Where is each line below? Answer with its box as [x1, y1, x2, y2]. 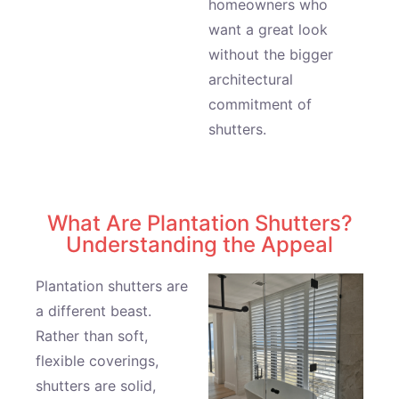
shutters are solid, [36, 377, 156, 395]
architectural [208, 70, 293, 88]
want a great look [208, 20, 328, 38]
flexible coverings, [36, 352, 159, 370]
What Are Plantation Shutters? [46, 210, 353, 236]
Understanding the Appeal [66, 232, 333, 257]
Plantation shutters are [36, 277, 188, 295]
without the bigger [208, 45, 333, 63]
